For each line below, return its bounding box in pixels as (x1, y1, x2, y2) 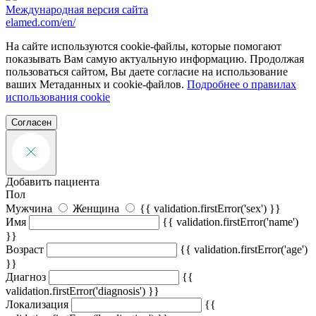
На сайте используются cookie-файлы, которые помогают (6, 40, 281, 53)
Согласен (11, 117, 51, 128)
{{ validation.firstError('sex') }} (140, 202, 281, 215)
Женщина (73, 202, 122, 215)
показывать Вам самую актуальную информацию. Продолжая (6, 53, 304, 66)
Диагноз (6, 271, 46, 284)
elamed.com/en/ (6, 16, 75, 29)
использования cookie (6, 91, 110, 104)
